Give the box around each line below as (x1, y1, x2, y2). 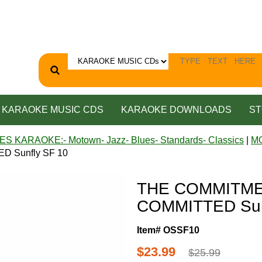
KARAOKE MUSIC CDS (1, 104, 104, 115)
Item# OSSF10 (137, 225, 199, 235)
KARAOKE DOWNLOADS (120, 104, 232, 115)
